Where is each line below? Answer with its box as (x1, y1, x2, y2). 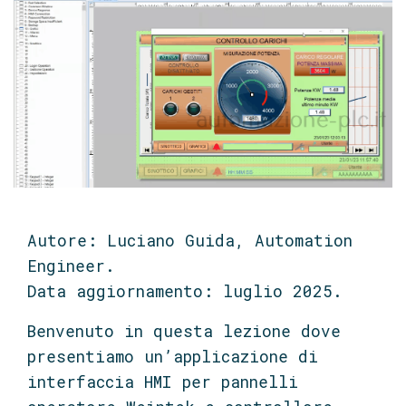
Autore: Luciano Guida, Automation (27, 229, 353, 251)
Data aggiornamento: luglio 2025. (27, 280, 343, 302)
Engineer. (27, 255, 115, 276)
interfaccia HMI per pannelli (27, 371, 298, 392)
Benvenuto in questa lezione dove (27, 320, 341, 342)
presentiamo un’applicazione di (27, 345, 318, 367)
